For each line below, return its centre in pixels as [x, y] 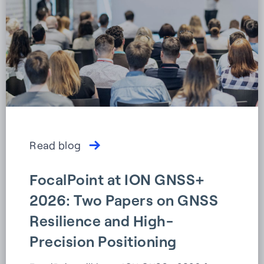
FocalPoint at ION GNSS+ [117, 179]
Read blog [55, 145]
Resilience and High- [101, 221]
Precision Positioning [103, 241]
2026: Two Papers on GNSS [124, 200]
